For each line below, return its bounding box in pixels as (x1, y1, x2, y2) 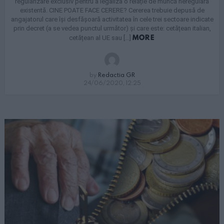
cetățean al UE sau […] (68, 34, 132, 42)
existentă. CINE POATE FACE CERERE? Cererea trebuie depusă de (19, 6, 204, 14)
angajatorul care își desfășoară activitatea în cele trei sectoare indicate (10, 15, 213, 23)
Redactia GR (97, 70, 135, 79)
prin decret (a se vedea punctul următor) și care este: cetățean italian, (13, 24, 211, 32)
